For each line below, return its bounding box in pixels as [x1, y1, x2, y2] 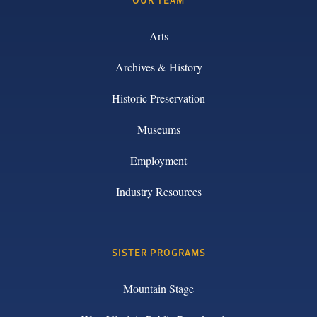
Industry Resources [115, 184, 202, 200]
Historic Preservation [112, 91, 205, 106]
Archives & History [115, 59, 202, 75]
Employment [130, 153, 187, 168]
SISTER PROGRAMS [111, 246, 206, 260]
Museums [137, 122, 180, 137]
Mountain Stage [123, 281, 194, 296]
